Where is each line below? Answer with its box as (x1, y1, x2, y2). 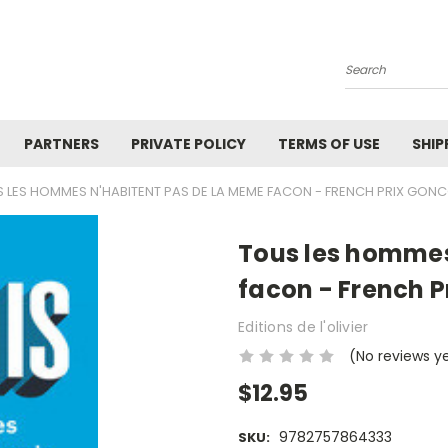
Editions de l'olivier (238, 316, 369, 337)
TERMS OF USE (278, 134, 380, 154)
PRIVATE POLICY (131, 134, 246, 154)
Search (345, 67, 394, 88)
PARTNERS (24, 134, 99, 154)
